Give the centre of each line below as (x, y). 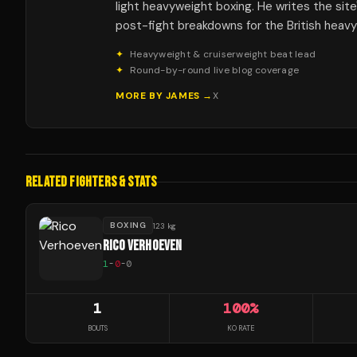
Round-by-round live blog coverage (215, 70)
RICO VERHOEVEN (143, 246)
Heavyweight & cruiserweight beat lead (223, 54)
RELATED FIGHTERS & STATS (91, 182)
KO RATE (241, 328)
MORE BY (141, 96)
